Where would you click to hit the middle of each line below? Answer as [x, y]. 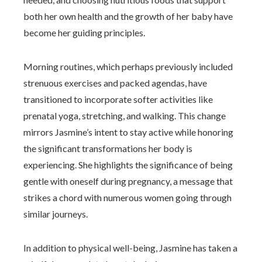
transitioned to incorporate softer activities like [118, 99]
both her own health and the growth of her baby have [128, 16]
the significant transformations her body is [108, 148]
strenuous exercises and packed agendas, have [115, 83]
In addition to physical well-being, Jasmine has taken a [130, 248]
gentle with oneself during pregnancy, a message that [128, 181]
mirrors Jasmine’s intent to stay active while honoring [128, 132]
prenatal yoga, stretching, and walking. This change [125, 116]
